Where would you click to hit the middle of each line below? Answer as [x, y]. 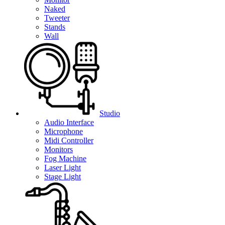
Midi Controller [69, 140]
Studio [110, 113]
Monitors [59, 149]
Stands [55, 27]
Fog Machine [65, 158]
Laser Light [63, 167]
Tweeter [57, 18]
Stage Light [63, 176]
